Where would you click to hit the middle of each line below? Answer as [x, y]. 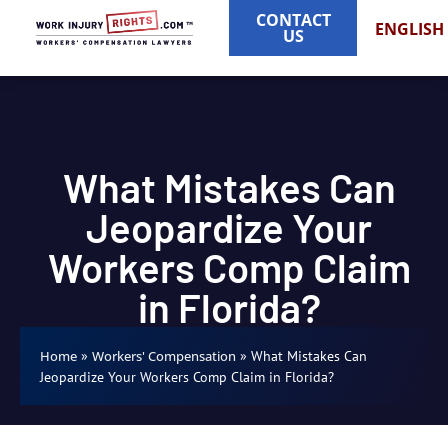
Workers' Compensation [164, 356]
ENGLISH [410, 28]
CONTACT [293, 20]
